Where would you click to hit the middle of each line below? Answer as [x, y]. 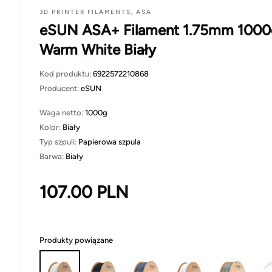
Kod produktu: [66, 74]
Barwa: [53, 157]
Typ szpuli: [59, 142]
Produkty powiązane [76, 240]
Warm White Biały [98, 50]
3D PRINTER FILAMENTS [85, 12]
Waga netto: [62, 113]
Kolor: [51, 127]
